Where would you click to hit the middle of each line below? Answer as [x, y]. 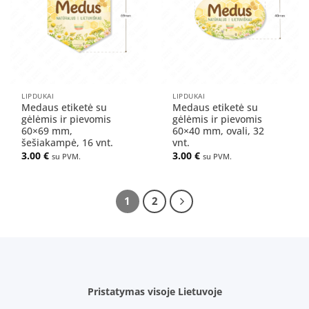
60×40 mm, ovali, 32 [219, 131]
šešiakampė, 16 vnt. [68, 143]
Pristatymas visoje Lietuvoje [154, 292]
